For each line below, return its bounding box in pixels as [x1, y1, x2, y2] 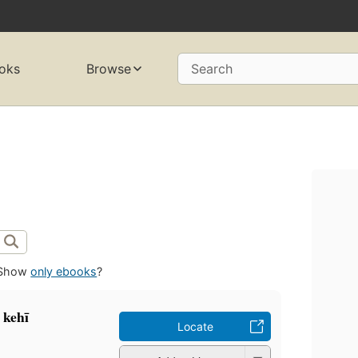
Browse [86, 61, 131, 78]
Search [190, 61, 233, 78]
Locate [177, 320, 213, 334]
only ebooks [30, 265, 97, 279]
